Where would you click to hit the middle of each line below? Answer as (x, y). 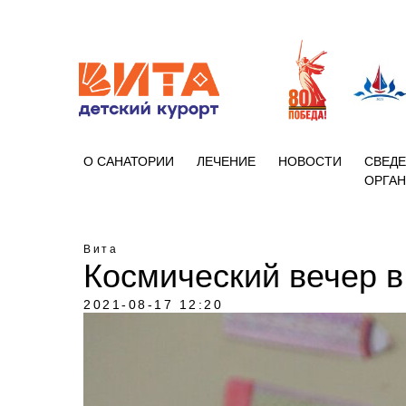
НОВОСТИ (310, 161)
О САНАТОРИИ (129, 161)
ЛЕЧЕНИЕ (226, 161)
